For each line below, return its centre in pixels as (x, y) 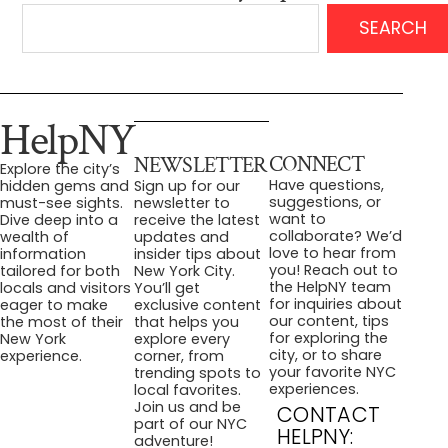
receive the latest (197, 220)
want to (297, 219)
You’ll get (167, 288)
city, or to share (325, 355)
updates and (182, 237)
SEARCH (393, 27)
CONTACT (328, 415)
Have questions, (326, 185)
